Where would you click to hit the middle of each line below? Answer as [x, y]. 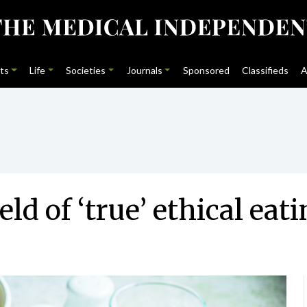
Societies [86, 70]
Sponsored [206, 70]
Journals [144, 70]
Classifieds [266, 70]
